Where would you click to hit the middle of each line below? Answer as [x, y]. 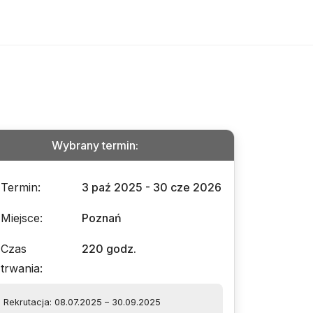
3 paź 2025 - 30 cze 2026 [152, 187]
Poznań [102, 218]
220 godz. [109, 249]
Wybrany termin [94, 145]
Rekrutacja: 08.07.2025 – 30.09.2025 [82, 302]
